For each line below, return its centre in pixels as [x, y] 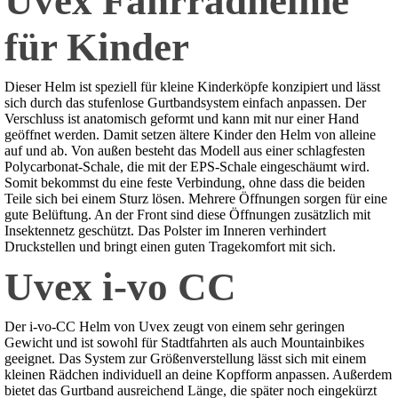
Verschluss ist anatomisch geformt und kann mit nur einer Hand [182, 119]
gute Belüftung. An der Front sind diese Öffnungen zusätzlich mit [187, 215]
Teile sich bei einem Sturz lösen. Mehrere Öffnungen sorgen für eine [196, 199]
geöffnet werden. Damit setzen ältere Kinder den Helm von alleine [190, 135]
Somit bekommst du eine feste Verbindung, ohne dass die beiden [185, 183]
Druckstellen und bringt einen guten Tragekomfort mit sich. [170, 247]
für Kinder [97, 48]
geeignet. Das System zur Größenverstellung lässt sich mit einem [185, 359]
